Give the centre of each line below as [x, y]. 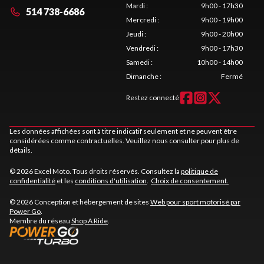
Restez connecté [153, 97]
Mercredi [141, 19]
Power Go [25, 211]
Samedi [138, 62]
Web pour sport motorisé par [195, 202]
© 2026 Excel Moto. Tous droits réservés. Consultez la [95, 171]
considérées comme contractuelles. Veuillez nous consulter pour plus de [124, 140]
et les [65, 180]
